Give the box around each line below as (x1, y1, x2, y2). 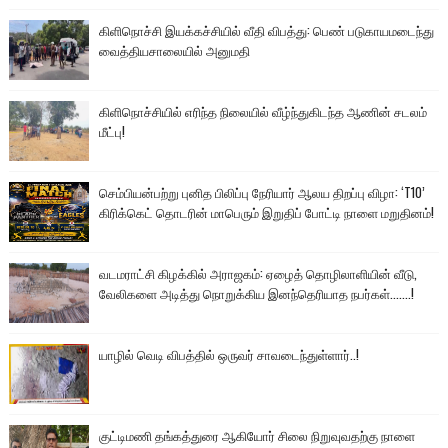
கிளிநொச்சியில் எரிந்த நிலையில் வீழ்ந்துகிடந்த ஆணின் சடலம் (98, 101, 427, 122)
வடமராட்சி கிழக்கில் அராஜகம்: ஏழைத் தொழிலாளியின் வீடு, (98, 263, 417, 284)
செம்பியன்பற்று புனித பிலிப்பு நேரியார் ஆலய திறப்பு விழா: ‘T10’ (98, 182, 425, 203)
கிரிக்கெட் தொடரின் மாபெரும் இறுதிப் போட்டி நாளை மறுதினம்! (98, 202, 434, 223)
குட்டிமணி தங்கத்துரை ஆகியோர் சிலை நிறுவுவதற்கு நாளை (98, 425, 415, 446)
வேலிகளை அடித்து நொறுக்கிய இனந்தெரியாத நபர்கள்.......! (98, 283, 414, 304)
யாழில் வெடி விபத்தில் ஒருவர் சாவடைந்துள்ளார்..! (98, 344, 359, 365)
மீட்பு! (98, 121, 125, 142)
